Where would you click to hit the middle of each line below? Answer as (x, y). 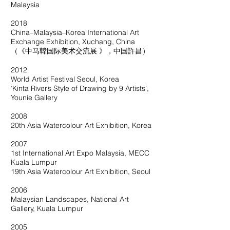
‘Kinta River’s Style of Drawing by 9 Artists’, (80, 88)
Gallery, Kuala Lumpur (47, 208)
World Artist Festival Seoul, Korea (65, 79)
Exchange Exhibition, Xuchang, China (73, 42)
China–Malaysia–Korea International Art (75, 32)
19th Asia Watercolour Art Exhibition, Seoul (81, 171)
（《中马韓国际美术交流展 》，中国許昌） (80, 51)
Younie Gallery (34, 98)
